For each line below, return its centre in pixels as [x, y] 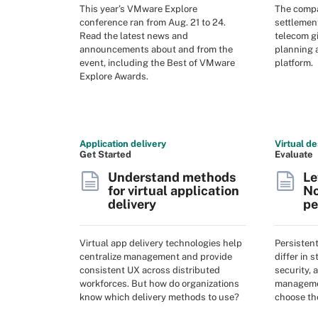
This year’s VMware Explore [138, 9]
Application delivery [123, 144]
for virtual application [174, 191]
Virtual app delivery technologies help [161, 243]
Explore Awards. [114, 76]
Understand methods [172, 177]
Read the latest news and [134, 35]
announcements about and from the [156, 49]
